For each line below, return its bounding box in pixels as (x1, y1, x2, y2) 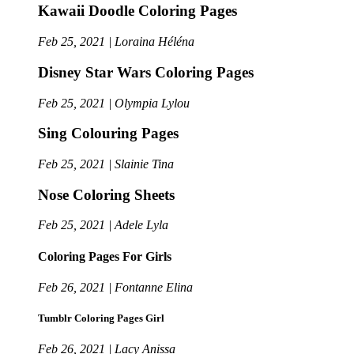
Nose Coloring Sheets (38, 186, 175, 203)
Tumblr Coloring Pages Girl (38, 312, 164, 325)
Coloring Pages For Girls (38, 249, 171, 263)
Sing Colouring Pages (38, 125, 179, 142)
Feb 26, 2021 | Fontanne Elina (38, 280, 193, 294)
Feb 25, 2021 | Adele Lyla (38, 218, 168, 232)
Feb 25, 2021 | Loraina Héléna (38, 35, 194, 49)
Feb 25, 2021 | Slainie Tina (38, 156, 174, 171)
